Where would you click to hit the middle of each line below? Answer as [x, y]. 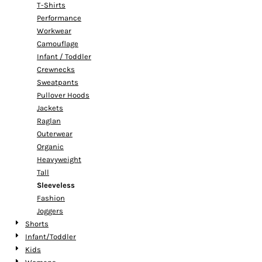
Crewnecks [56, 69]
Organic [50, 146]
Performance [59, 18]
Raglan [49, 121]
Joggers [50, 211]
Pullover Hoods [63, 95]
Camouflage [58, 44]
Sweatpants [58, 82]
